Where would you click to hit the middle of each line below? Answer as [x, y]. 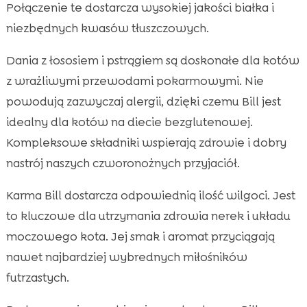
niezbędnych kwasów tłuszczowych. [107, 28]
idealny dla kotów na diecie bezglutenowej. [129, 122]
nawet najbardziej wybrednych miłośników [126, 257]
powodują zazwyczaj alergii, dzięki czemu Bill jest [143, 101]
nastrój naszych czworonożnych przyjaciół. [123, 163]
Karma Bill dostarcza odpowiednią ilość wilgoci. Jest [150, 195]
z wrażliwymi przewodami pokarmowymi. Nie [135, 81]
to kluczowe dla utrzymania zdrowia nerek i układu [148, 216]
